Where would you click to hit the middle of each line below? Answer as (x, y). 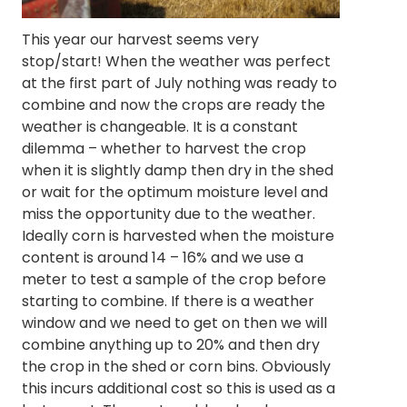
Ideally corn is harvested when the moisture (178, 235)
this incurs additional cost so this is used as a (179, 388)
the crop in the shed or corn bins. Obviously (176, 366)
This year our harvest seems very (140, 39)
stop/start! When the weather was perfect (176, 61)
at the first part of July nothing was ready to (179, 83)
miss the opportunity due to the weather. (169, 213)
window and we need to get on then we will (174, 323)
